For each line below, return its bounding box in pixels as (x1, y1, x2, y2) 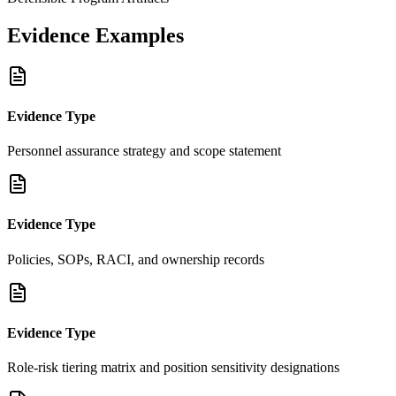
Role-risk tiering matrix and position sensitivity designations (7, 360, 339, 376)
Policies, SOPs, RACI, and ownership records (7, 251, 264, 267)
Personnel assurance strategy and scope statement (7, 143, 281, 159)
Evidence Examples (7, 23, 184, 47)
